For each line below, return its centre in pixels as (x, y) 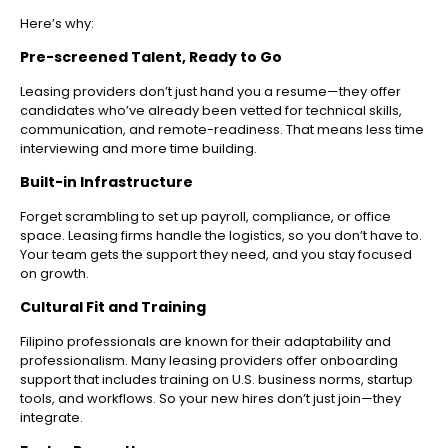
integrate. (51, 418)
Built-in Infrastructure (106, 182)
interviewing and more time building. (138, 149)
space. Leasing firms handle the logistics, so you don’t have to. (221, 236)
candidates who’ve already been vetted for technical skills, (211, 111)
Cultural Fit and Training (113, 307)
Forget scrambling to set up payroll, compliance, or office (205, 217)
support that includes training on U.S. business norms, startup (216, 380)
